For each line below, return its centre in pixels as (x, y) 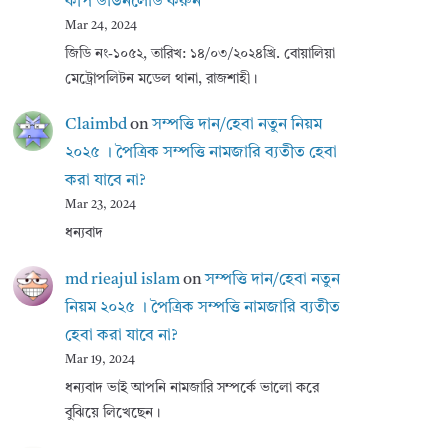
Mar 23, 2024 (100, 205)
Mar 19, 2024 (100, 359)
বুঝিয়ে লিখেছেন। (112, 412)
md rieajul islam (122, 279)
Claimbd (96, 125)
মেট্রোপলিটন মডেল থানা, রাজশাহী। (161, 78)
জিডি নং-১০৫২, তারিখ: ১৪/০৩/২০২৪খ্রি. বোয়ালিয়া (200, 53)
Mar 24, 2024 (101, 25)
